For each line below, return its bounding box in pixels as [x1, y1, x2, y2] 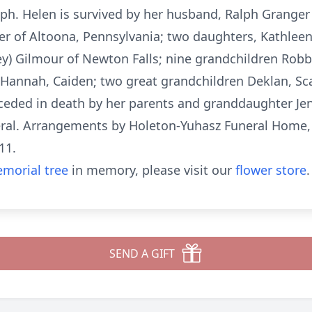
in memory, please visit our [68, 162, 235, 178]
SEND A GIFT [109, 246, 175, 261]
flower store [235, 162, 306, 178]
